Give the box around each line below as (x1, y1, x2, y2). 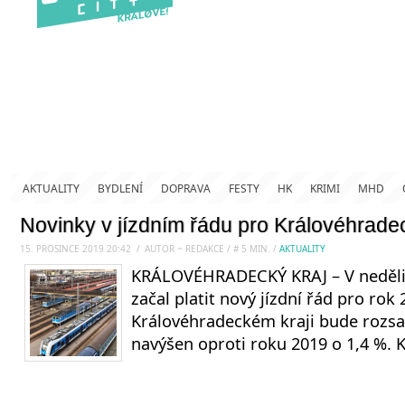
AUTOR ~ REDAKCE (145, 242, 227, 255)
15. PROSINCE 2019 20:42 (20, 242, 131, 255)
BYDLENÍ (98, 181, 143, 196)
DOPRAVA (161, 181, 211, 196)
